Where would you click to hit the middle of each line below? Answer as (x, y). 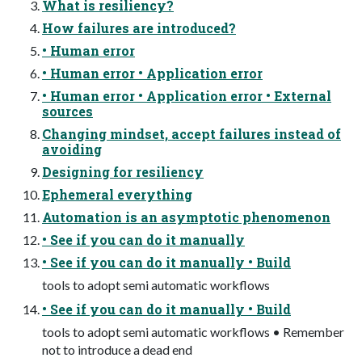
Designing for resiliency (123, 172)
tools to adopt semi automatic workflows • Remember (193, 332)
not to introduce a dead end (117, 350)
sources (67, 112)
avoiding (72, 149)
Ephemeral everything (117, 195)
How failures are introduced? (139, 28)
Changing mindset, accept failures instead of (192, 134)
